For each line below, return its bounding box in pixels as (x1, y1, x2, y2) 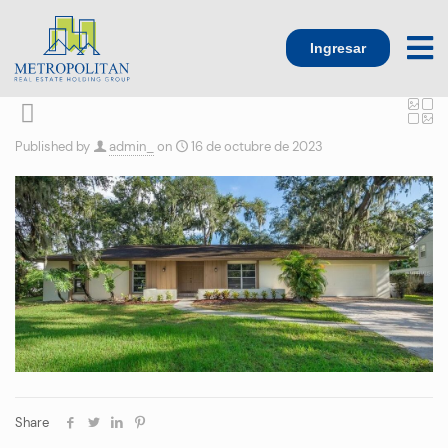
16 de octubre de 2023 (191, 137, 323, 155)
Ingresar (310, 39, 366, 56)
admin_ (109, 137, 154, 155)
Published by (15, 137, 90, 155)
